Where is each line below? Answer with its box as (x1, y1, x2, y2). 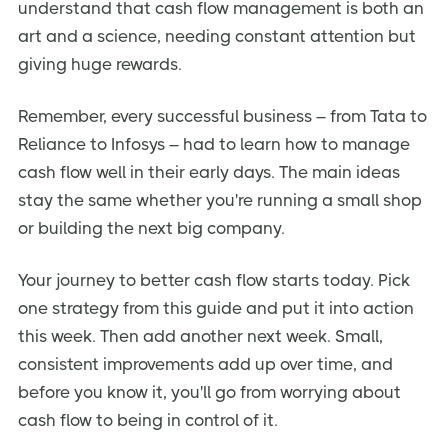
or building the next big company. (18, 217, 285, 238)
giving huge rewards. (18, 54, 182, 75)
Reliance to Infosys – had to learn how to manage (18, 133, 410, 154)
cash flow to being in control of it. (18, 409, 278, 430)
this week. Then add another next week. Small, (18, 325, 383, 346)
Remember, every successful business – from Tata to (18, 105, 427, 126)
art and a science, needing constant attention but (18, 26, 416, 47)
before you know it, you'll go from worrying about (18, 381, 401, 402)
